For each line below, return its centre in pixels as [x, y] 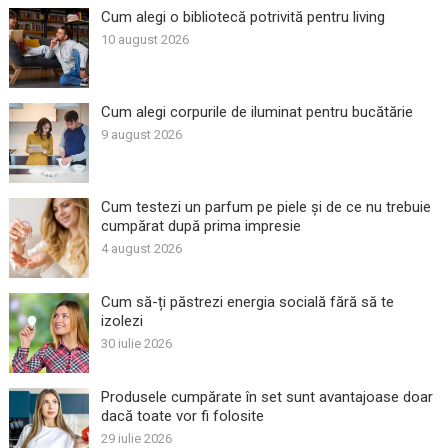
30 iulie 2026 [136, 343]
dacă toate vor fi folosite [182, 415]
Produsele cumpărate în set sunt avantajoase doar [266, 396]
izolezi [121, 320]
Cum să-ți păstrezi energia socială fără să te [247, 301]
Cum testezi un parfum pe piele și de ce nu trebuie [265, 206]
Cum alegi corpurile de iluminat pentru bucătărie [256, 111]
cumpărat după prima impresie [200, 225]
